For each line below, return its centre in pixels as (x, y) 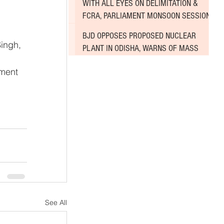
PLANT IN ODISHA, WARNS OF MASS (140, 48)
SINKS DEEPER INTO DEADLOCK (133, 28)
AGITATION (99, 60)
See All (56, 202)
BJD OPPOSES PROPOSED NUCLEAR (139, 35)
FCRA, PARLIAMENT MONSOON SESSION (146, 16)
